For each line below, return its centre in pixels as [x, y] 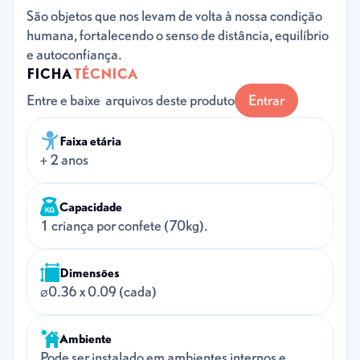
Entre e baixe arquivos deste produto [131, 100]
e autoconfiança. [74, 54]
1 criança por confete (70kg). [124, 225]
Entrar [266, 100]
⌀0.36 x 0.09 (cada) [98, 291]
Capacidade [91, 206]
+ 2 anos [64, 160]
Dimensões [90, 272]
